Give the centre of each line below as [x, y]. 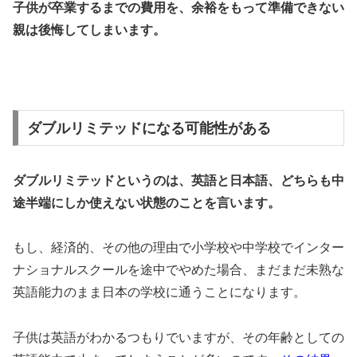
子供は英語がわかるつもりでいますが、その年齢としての [178, 338]
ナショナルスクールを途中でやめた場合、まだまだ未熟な [178, 270]
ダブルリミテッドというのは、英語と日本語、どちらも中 [178, 180]
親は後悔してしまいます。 [89, 30]
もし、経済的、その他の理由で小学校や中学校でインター [178, 248]
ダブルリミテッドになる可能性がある [149, 128]
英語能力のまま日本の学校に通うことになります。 [159, 292]
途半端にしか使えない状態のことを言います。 [147, 202]
